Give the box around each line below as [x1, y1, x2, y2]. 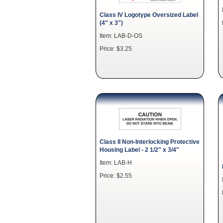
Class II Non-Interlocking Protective [100, 138, 200, 145]
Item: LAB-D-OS [100, 32, 142, 39]
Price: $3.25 [100, 45, 132, 52]
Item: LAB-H [100, 159, 132, 166]
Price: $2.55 [100, 172, 132, 179]
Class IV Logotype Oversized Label [100, 11, 198, 18]
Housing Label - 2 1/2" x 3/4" [100, 146, 179, 153]
